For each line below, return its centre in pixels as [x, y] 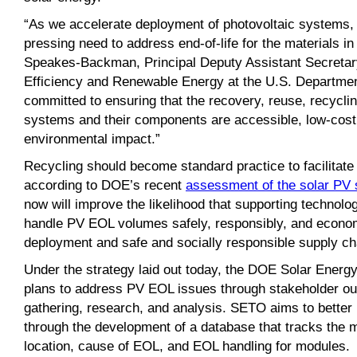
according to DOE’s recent [105, 184]
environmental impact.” [92, 138]
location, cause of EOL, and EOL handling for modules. [187, 345]
